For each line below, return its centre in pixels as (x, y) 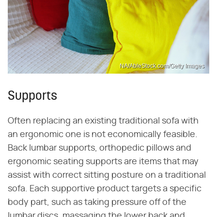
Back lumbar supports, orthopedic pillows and (100, 148)
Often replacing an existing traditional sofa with (103, 121)
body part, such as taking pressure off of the (97, 203)
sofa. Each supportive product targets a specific (105, 189)
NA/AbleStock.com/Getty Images (162, 66)
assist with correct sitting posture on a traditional (107, 176)
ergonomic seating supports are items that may (103, 162)
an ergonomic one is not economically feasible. (103, 135)
